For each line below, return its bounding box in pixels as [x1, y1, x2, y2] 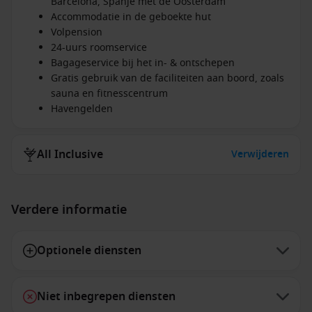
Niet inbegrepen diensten [37, 288, 175, 305]
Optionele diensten [37, 242, 141, 259]
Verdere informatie [11, 201, 127, 219]
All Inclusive [37, 146, 103, 163]
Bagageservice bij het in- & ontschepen [51, 56, 235, 70]
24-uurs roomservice [51, 40, 147, 55]
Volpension [51, 25, 102, 40]
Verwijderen [231, 147, 289, 162]
